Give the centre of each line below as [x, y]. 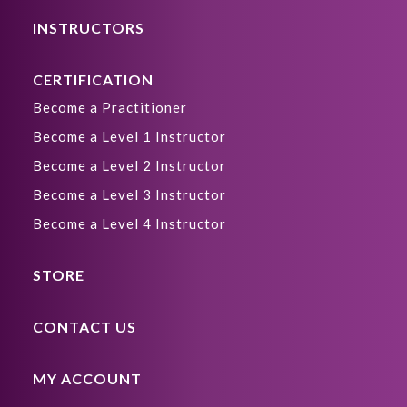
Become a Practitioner [110, 108]
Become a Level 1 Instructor [129, 137]
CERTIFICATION [93, 80]
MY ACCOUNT [87, 379]
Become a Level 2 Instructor [129, 166]
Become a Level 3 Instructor [129, 195]
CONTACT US [84, 327]
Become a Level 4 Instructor [129, 224]
